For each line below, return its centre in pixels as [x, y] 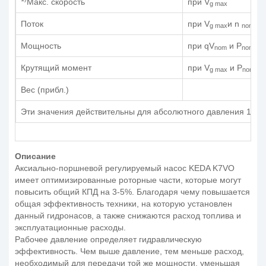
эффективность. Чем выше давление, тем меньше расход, [129, 251]
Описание [35, 156]
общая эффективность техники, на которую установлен [123, 203]
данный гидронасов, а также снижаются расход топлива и [128, 215]
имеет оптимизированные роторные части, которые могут [128, 180]
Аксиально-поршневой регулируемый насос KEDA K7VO [125, 168]
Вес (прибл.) [45, 89]
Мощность [41, 45]
